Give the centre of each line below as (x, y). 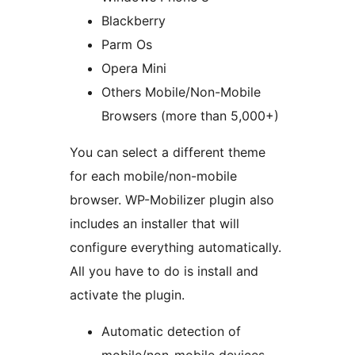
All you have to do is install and (164, 271)
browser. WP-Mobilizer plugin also (172, 200)
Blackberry (134, 21)
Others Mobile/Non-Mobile (181, 92)
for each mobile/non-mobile (153, 176)
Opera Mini (134, 69)
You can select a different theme (168, 153)
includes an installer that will (155, 224)
